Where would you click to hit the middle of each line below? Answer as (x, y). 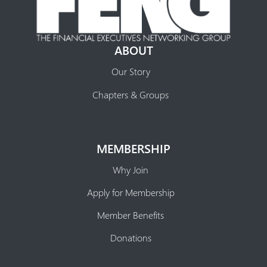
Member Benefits (131, 215)
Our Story (131, 72)
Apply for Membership (131, 192)
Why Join (131, 169)
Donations (131, 237)
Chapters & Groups (131, 94)
